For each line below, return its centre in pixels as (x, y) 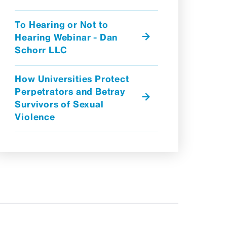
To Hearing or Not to (62, 25)
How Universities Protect (72, 79)
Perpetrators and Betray (70, 91)
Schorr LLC (41, 50)
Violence (35, 117)
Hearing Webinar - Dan (66, 37)
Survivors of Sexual (59, 104)
